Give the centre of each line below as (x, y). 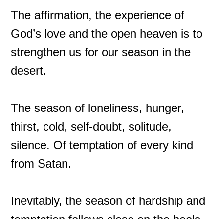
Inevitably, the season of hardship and (108, 201)
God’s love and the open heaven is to (107, 33)
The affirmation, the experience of (98, 15)
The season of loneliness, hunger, (98, 108)
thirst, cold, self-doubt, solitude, (91, 126)
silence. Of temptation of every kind (102, 145)
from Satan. (41, 164)
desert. (29, 71)
